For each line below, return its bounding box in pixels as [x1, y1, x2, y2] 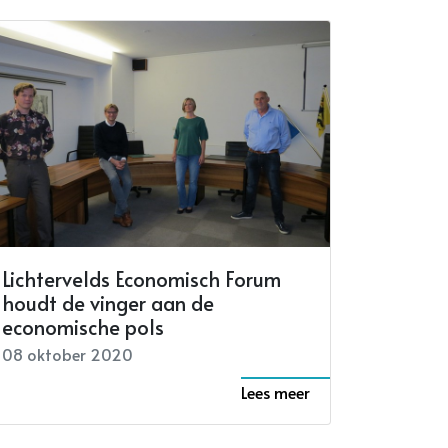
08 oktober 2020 [2, 343, 133, 366]
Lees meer [241, 381, 310, 404]
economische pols [2, 313, 164, 342]
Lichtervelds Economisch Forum [2, 265, 281, 294]
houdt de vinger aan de [2, 289, 214, 318]
